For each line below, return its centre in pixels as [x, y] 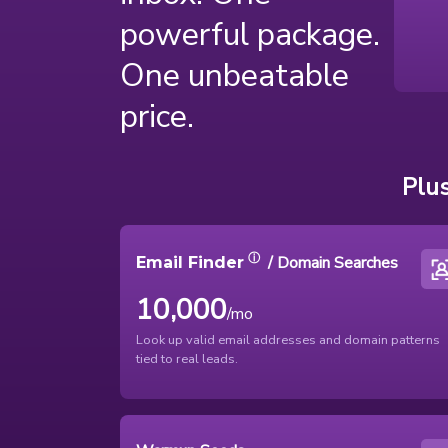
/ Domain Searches [331, 263]
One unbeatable [234, 75]
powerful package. [250, 34]
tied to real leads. [187, 359]
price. [157, 116]
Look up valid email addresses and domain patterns [288, 340]
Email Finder [190, 263]
